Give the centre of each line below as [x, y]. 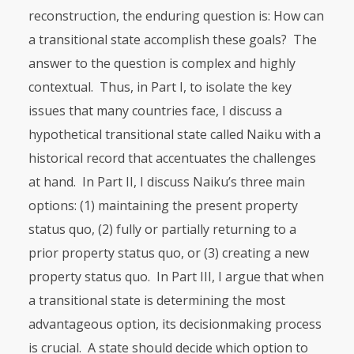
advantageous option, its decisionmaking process [175, 324]
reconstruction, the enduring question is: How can [176, 16]
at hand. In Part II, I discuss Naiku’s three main [166, 182]
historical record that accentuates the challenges [172, 158]
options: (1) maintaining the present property [163, 205]
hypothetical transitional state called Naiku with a [174, 134]
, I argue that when [267, 277]
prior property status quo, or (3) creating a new [168, 253]
